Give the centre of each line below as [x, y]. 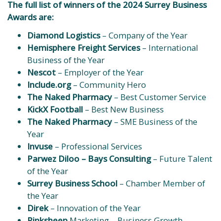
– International [169, 48]
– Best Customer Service [159, 97]
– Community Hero [109, 85]
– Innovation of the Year [95, 208]
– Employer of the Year [100, 72]
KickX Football [55, 109]
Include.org [49, 85]
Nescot [41, 72]
